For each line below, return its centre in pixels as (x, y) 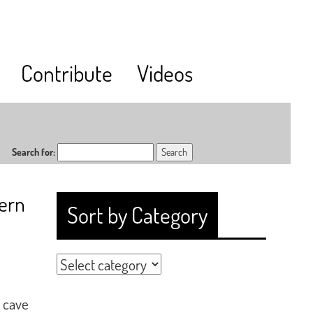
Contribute (67, 73)
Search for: (34, 152)
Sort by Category (137, 215)
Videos (165, 73)
